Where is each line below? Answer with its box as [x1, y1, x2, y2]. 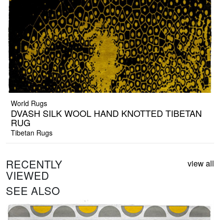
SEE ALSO [6, 183, 60, 198]
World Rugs [11, 98, 47, 109]
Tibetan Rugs [11, 128, 53, 138]
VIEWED [6, 167, 49, 183]
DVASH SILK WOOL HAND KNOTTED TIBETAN [11, 107, 202, 120]
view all [188, 158, 214, 169]
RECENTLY [6, 156, 62, 172]
